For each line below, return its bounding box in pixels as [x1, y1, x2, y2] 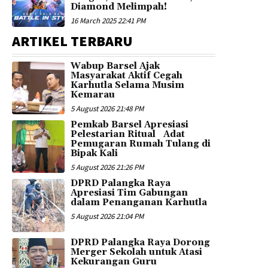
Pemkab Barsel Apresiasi [71, 119, 189, 131]
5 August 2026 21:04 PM [71, 211, 144, 222]
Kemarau [71, 89, 115, 100]
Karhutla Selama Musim [71, 79, 185, 91]
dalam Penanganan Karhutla [71, 197, 208, 209]
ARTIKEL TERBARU [12, 31, 133, 50]
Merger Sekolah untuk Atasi [71, 246, 203, 258]
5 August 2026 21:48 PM [71, 103, 144, 114]
